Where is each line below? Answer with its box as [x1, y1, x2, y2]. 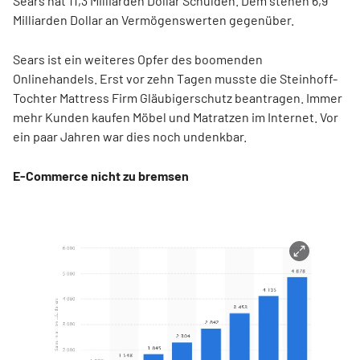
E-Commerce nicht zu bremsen [13, 168, 189, 183]
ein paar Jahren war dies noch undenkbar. [13, 129, 247, 144]
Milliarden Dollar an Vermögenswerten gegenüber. [13, 12, 294, 27]
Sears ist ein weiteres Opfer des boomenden [13, 51, 263, 67]
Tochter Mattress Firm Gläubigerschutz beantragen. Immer [13, 90, 342, 105]
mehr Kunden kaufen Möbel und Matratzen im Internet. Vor [13, 109, 338, 125]
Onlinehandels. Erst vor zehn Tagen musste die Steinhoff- [13, 71, 337, 86]
